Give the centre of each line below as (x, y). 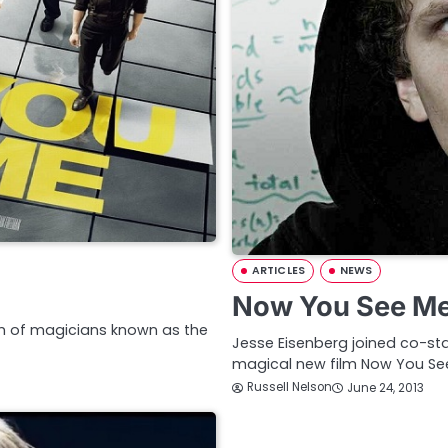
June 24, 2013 (385, 387)
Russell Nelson (289, 387)
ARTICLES (278, 271)
